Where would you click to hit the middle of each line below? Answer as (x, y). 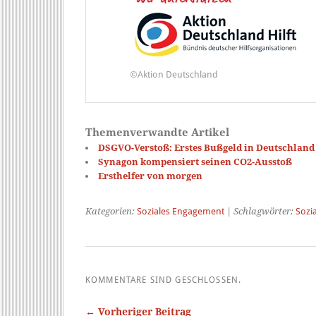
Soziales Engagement (181, 212)
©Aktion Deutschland (174, 74)
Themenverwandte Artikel (157, 133)
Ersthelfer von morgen (152, 176)
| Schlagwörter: (260, 212)
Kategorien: (111, 212)
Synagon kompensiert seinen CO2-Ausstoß (195, 162)
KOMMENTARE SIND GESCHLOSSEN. (164, 280)
